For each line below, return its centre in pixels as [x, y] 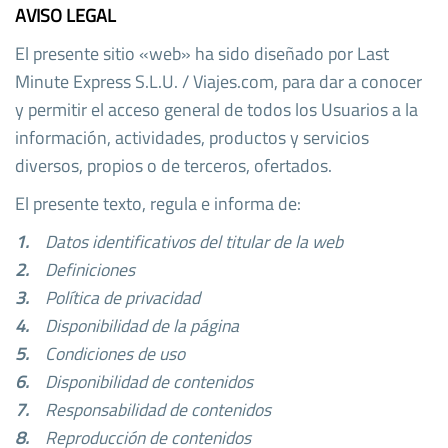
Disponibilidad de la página [142, 325]
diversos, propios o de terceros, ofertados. [173, 165]
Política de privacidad [122, 297]
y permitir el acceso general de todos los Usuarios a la [216, 109]
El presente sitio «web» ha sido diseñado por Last [202, 53]
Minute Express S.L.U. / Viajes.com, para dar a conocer [218, 81]
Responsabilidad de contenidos [158, 409]
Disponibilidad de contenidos [149, 381]
